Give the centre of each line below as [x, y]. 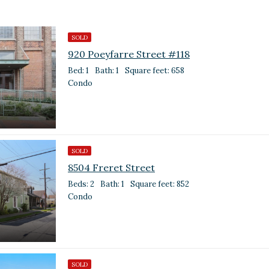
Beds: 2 [81, 184]
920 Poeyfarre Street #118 [129, 54]
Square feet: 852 [160, 184]
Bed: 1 [78, 70]
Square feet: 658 [155, 70]
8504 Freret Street [111, 167]
